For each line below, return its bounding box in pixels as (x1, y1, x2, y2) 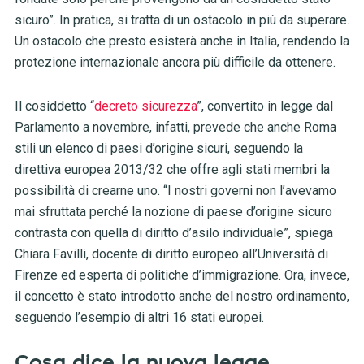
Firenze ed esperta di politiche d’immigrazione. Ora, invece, (14, 267, 349, 284)
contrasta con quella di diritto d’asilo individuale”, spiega (14, 225, 333, 241)
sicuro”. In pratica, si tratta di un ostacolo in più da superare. (14, 12, 349, 28)
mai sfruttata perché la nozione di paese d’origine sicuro (14, 204, 332, 220)
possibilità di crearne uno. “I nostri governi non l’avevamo (14, 183, 336, 199)
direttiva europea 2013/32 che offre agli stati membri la (14, 162, 330, 178)
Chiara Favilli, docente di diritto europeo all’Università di (14, 246, 328, 262)
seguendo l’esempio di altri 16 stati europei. (14, 310, 264, 326)
